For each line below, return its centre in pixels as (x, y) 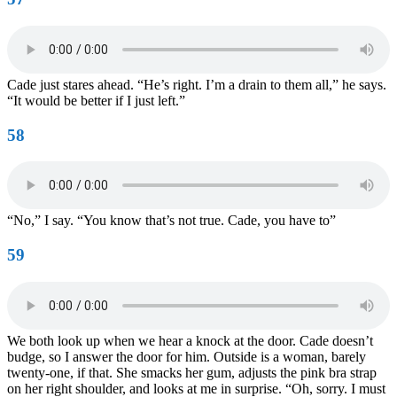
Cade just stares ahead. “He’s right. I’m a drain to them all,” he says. (197, 84)
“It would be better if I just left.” (96, 100)
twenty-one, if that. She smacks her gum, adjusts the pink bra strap (192, 372)
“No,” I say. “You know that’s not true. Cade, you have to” (171, 221)
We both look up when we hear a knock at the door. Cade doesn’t (190, 340)
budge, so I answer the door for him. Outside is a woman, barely (187, 356)
